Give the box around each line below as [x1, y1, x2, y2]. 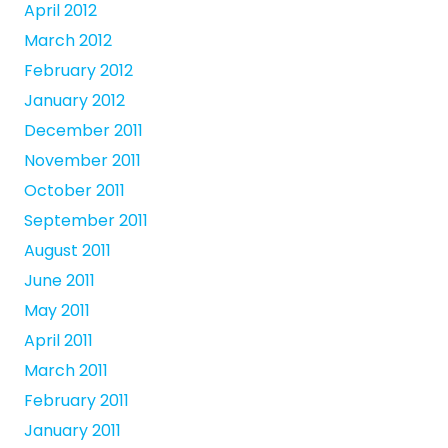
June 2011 [24, 269, 95, 293]
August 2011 [24, 239, 111, 263]
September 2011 [24, 209, 148, 233]
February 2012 [24, 59, 133, 83]
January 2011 [24, 419, 121, 443]
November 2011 [24, 149, 141, 173]
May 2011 [24, 299, 90, 323]
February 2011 [24, 389, 129, 413]
